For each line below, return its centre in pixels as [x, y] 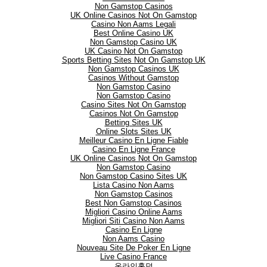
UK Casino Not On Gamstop [133, 51]
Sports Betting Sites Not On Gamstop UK [133, 60]
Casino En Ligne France [133, 150]
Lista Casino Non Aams [133, 185]
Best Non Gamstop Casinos [133, 203]
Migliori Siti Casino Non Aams [133, 221]
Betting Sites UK [133, 123]
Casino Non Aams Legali [133, 24]
